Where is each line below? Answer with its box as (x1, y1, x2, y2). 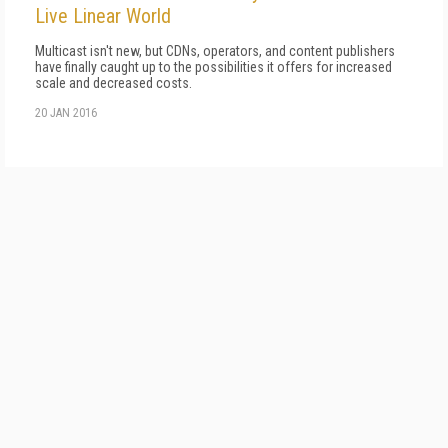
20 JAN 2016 (35, 106, 97, 120)
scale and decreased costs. (35, 75, 192, 91)
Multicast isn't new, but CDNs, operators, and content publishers (35, 43, 395, 59)
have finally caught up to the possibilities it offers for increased (35, 59, 392, 75)
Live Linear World (35, 4, 171, 28)
